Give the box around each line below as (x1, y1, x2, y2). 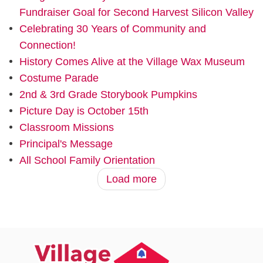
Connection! (19, 39, 76, 51)
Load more (106, 173, 157, 186)
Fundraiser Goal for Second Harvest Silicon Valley (19, 6, 254, 18)
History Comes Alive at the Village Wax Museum (19, 55, 245, 68)
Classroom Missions (19, 121, 114, 133)
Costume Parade (19, 72, 99, 84)
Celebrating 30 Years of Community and (19, 22, 206, 35)
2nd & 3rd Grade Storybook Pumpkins (19, 88, 197, 100)
